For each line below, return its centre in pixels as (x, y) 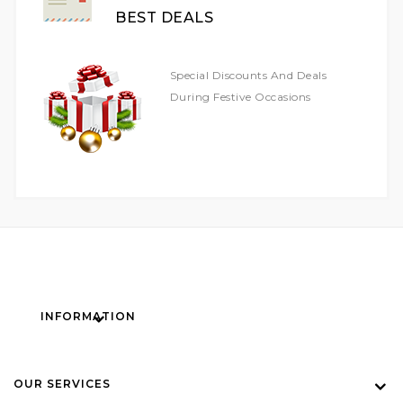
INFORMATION (88, 316)
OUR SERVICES (62, 383)
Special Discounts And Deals (248, 75)
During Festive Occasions (240, 96)
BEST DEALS (164, 17)
